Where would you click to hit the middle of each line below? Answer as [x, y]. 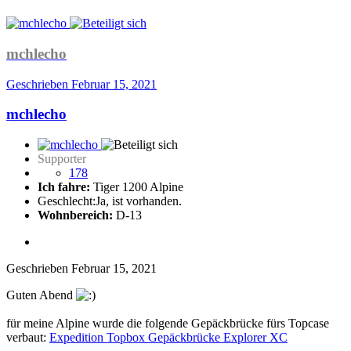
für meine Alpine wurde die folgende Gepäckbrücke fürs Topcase [168, 323]
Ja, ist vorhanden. [139, 201]
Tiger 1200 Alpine [137, 186]
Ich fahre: [64, 186]
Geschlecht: [67, 201]
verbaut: [28, 337]
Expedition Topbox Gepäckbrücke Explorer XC [168, 337]
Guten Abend [41, 295]
